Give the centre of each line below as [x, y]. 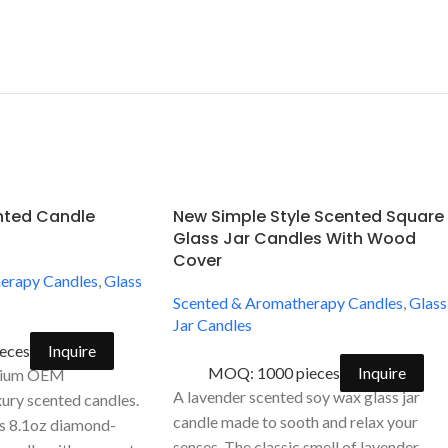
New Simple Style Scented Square [308, 216]
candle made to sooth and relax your [295, 421]
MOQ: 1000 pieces [273, 372]
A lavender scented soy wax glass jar [296, 396]
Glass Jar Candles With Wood [294, 238]
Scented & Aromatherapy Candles [288, 302]
